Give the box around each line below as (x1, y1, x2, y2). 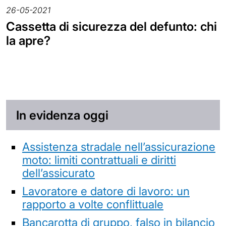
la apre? (6, 33, 50, 48)
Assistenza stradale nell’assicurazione (22, 139, 215, 153)
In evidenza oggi (16, 107, 108, 123)
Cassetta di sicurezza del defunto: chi (6, 19, 217, 34)
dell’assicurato (22, 165, 95, 180)
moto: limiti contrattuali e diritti (22, 152, 176, 166)
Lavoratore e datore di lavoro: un (22, 184, 190, 198)
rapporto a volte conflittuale (22, 197, 163, 211)
